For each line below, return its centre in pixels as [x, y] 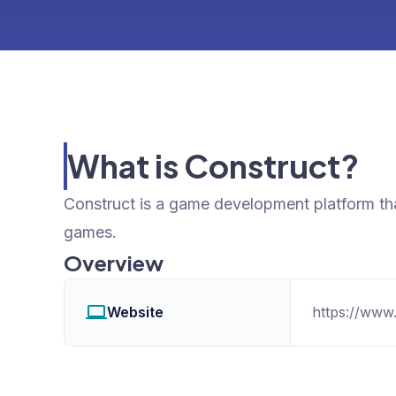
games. [90, 232]
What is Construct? [213, 165]
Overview [114, 262]
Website [135, 312]
